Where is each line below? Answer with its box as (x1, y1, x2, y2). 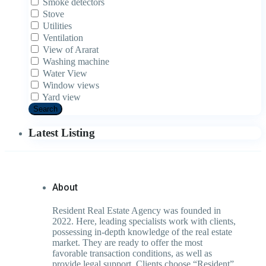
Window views (43, 80, 99, 91)
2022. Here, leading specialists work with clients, (52, 216, 236, 227)
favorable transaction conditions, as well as (52, 248, 212, 259)
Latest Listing (28, 126, 95, 139)
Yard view (42, 92, 81, 103)
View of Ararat (43, 45, 99, 55)
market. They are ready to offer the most (52, 237, 202, 248)
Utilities (43, 21, 72, 31)
